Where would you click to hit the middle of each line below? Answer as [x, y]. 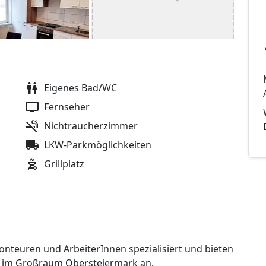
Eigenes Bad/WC [80, 88]
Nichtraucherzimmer [91, 126]
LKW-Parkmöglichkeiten [98, 145]
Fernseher [67, 107]
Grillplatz [64, 164]
